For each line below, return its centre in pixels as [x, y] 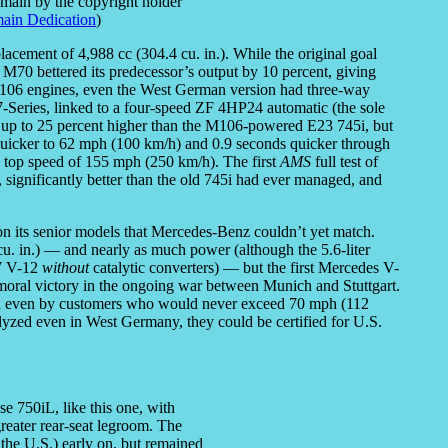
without [65, 268]
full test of [344, 162]
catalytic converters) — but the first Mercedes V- [244, 268]
